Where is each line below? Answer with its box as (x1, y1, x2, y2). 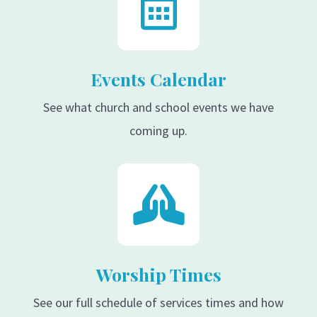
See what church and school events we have (43, 99, 274, 116)
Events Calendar (91, 67, 226, 91)
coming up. (129, 122, 188, 139)
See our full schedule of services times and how (33, 294, 284, 311)
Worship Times (96, 263, 221, 287)
